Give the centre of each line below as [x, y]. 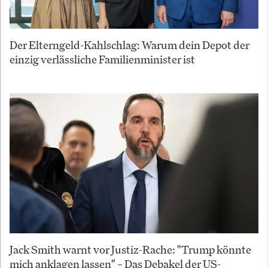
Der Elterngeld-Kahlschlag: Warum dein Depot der [130, 45]
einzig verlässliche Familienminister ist [102, 60]
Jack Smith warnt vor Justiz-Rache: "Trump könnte [130, 250]
